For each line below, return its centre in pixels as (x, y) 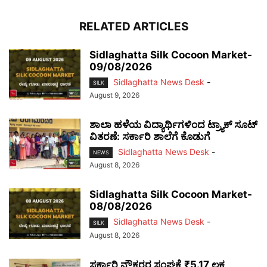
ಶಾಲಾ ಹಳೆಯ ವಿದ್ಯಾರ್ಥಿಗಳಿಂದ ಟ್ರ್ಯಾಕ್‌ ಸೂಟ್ (173, 125)
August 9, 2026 (114, 95)
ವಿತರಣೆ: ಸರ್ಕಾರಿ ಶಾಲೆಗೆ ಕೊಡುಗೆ (150, 137)
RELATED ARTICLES (133, 27)
